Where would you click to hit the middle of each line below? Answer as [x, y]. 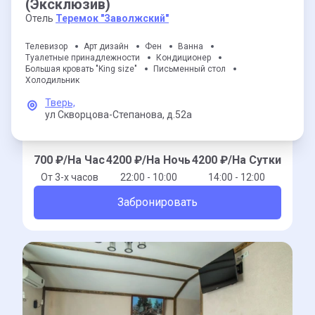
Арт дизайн [106, 46]
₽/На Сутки [249, 160]
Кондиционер [184, 58]
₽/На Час [79, 160]
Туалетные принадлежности [83, 58]
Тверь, [60, 103]
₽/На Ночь [161, 160]
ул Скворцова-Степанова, [105, 115]
